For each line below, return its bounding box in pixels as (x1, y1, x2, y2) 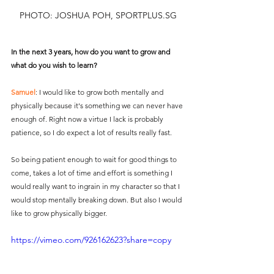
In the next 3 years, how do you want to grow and (11, 46, 172, 56)
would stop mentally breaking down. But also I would (11, 194, 183, 204)
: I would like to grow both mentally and (35, 87, 165, 97)
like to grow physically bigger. (11, 208, 107, 218)
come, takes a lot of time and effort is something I (11, 168, 174, 177)
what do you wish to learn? (11, 60, 97, 70)
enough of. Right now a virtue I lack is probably (11, 114, 165, 124)
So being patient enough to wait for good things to (11, 154, 179, 164)
